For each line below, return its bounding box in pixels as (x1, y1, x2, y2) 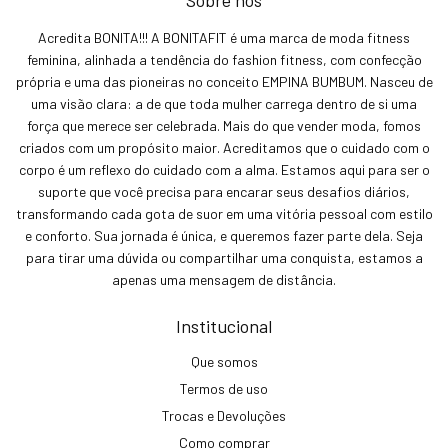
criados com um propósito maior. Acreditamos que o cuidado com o (18, 138, 430, 156)
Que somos (190, 352, 258, 370)
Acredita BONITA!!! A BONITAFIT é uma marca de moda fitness (38, 28, 410, 46)
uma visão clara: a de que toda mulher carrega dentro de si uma (31, 94, 417, 112)
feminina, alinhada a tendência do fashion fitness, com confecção (26, 50, 422, 68)
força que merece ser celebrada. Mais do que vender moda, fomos (27, 116, 421, 134)
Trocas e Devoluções (162, 406, 286, 424)
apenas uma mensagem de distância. (112, 270, 336, 288)
